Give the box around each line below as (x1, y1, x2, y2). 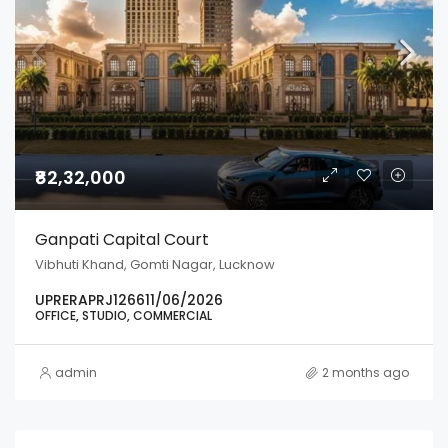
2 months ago (322, 364, 409, 381)
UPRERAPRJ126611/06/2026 (35, 290, 223, 310)
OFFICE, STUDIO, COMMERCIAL (35, 307, 212, 324)
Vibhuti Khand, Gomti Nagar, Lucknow (35, 255, 275, 274)
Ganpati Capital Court (35, 228, 209, 251)
